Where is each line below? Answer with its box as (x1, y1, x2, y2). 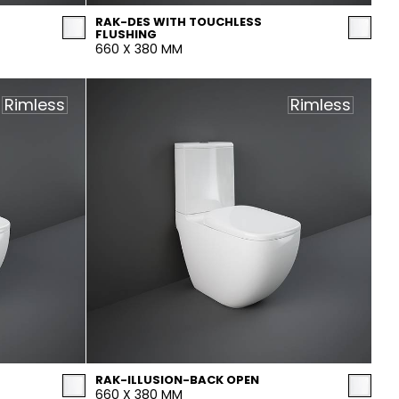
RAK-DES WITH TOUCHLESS (95, 13, 262, 30)
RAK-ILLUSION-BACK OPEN (95, 371, 259, 388)
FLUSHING (95, 26, 157, 43)
